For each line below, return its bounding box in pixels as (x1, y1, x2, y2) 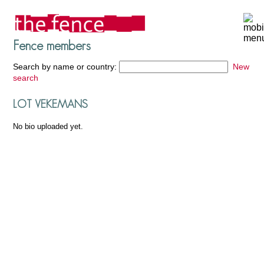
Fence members (13, 38, 91, 52)
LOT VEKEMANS (13, 98, 88, 111)
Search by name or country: (13, 62, 120, 72)
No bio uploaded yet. (13, 122, 84, 131)
